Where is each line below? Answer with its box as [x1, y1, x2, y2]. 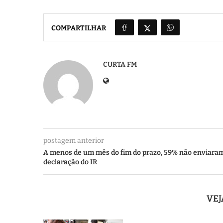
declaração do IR [43, 157, 97, 166]
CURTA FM [103, 60, 137, 69]
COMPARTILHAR [51, 24, 106, 33]
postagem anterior [43, 136, 104, 145]
